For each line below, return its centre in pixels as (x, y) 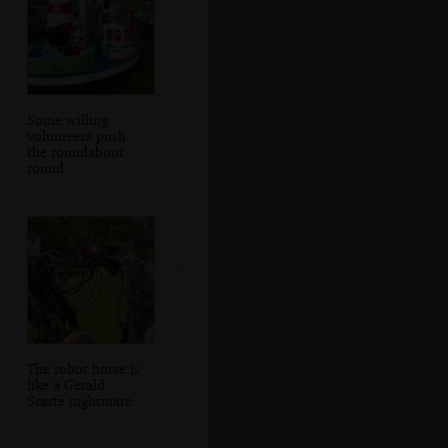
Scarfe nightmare (79, 400)
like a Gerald (65, 384)
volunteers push (76, 135)
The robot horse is (83, 368)
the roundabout (75, 151)
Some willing (67, 119)
